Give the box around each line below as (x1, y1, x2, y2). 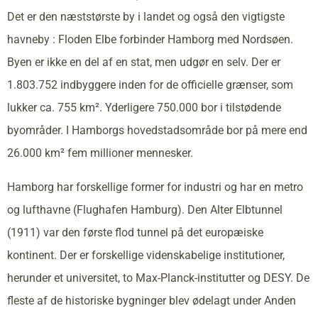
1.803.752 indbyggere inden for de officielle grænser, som (7, 78, 293, 92)
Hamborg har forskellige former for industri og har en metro (7, 180, 303, 194)
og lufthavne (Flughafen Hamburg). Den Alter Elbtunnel (7, 203, 283, 217)
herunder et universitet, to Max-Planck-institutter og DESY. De (7, 271, 309, 285)
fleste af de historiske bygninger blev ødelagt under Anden (7, 294, 296, 308)
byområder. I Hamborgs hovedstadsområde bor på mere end (7, 124, 307, 138)
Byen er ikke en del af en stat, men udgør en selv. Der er (7, 55, 280, 70)
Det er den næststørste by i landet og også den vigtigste (7, 10, 285, 24)
